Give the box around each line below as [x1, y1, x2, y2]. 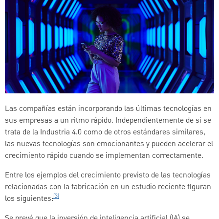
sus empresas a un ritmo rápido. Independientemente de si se [5, 114, 211, 127]
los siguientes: [5, 193, 53, 205]
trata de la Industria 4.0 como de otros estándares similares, [5, 126, 205, 138]
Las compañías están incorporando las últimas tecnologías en [5, 103, 212, 115]
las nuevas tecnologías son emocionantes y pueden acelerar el [5, 138, 213, 150]
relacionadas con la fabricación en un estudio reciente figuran [5, 181, 211, 193]
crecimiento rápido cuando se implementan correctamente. [5, 150, 203, 162]
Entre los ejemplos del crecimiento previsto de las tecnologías [5, 169, 211, 181]
